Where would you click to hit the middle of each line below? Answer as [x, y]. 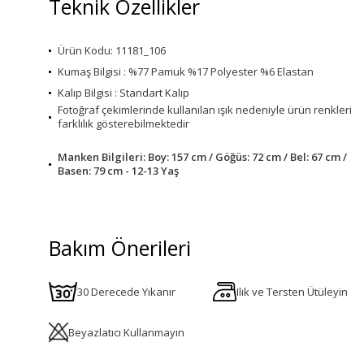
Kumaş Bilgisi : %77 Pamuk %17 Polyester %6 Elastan [186, 71]
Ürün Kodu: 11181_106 [112, 50]
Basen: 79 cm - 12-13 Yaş [118, 171]
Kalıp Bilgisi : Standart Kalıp [123, 92]
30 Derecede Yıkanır [127, 291]
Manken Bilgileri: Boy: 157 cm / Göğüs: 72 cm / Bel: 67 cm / [202, 157]
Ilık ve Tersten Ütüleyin [292, 291]
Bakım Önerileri [120, 248]
